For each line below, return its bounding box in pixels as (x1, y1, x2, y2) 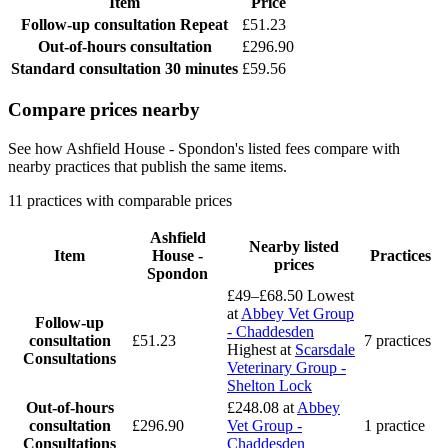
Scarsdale (295, 341, 355, 359)
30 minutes (165, 59, 238, 77)
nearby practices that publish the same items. (8, 158, 287, 176)
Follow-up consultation (21, 15, 180, 33)
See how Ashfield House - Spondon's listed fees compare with (8, 140, 400, 158)
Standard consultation (11, 59, 165, 77)
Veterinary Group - (227, 359, 346, 377)
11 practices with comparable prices (8, 192, 232, 210)
